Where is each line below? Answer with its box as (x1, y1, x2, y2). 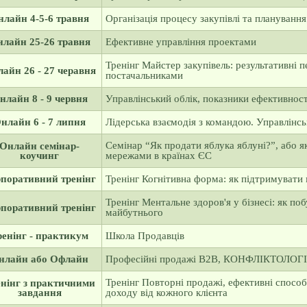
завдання (17, 287, 62, 298)
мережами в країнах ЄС (105, 150, 212, 161)
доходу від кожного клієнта (105, 287, 228, 298)
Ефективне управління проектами (105, 36, 256, 47)
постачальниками (105, 70, 183, 81)
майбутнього (105, 207, 163, 218)
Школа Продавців (105, 230, 184, 241)
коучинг (20, 150, 59, 161)
